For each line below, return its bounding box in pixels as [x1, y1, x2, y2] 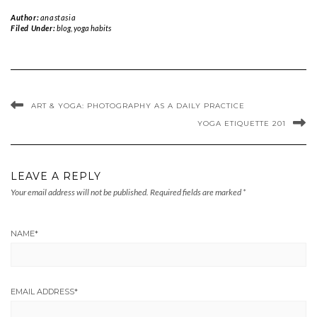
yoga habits [73, 23, 111, 33]
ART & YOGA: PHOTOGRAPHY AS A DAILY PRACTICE [31, 101, 245, 111]
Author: [11, 13, 40, 23]
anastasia [40, 13, 76, 23]
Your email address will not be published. [11, 187, 149, 198]
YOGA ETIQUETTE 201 [197, 119, 286, 129]
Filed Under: [11, 23, 57, 33]
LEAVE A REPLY [11, 170, 101, 183]
